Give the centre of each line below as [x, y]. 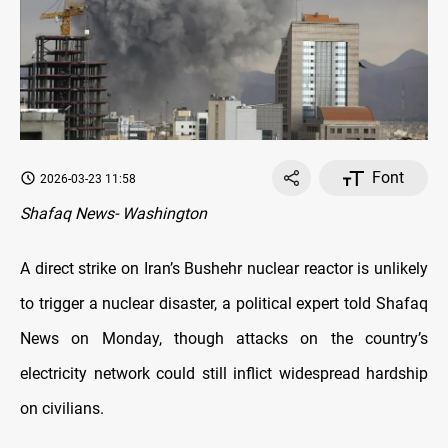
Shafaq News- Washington [113, 214]
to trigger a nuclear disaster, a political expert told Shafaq [224, 304]
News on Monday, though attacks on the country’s [224, 339]
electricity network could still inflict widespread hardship [224, 374]
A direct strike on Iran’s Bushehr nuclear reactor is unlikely [224, 269]
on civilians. [62, 409]
